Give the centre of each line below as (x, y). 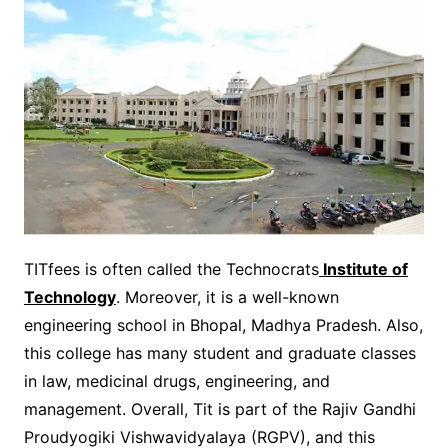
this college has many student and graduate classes (219, 352)
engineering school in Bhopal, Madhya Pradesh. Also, (223, 324)
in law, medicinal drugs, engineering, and (176, 380)
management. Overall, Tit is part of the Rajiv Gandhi (219, 408)
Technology (69, 296)
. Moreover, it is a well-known (227, 296)
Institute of (363, 268)
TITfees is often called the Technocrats (171, 268)
